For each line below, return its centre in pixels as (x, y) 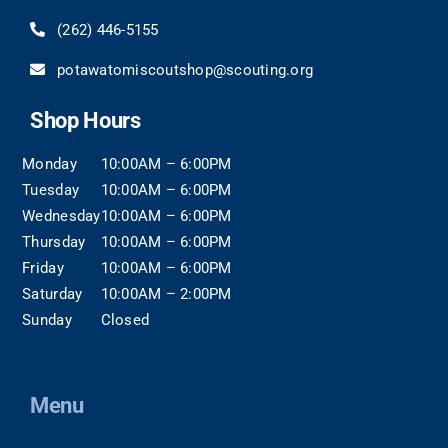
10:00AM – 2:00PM (166, 294)
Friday (43, 268)
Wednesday (61, 216)
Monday (49, 164)
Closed (125, 320)
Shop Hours (85, 121)
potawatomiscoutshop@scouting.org (185, 70)
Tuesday (51, 190)
